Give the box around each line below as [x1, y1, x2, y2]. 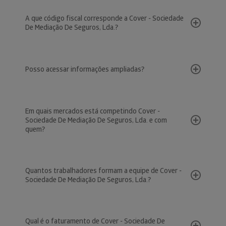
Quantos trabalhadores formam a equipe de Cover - [25, 166, 182, 175]
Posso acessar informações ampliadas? [25, 65, 144, 74]
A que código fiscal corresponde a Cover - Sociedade [25, 14, 184, 23]
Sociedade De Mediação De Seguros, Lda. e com [25, 116, 167, 125]
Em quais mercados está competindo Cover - [25, 106, 160, 116]
